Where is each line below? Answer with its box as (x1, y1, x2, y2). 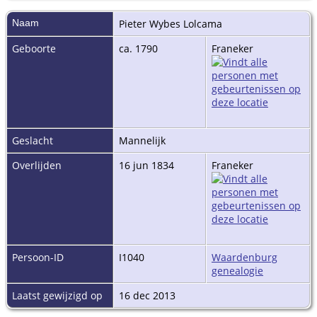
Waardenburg (212, 250, 277, 264)
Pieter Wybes (119, 16, 180, 30)
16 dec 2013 (119, 288, 178, 302)
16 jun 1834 (119, 158, 177, 172)
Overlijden (12, 158, 62, 172)
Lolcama (183, 16, 222, 30)
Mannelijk (119, 133, 168, 147)
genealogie (212, 263, 263, 277)
